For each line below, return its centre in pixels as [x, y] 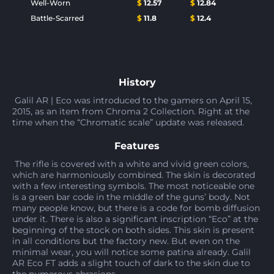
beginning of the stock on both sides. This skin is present [133, 230]
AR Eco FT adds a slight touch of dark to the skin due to [131, 263]
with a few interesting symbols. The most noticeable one [133, 186]
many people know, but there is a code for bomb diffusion [136, 208]
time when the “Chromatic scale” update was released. [129, 122]
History [137, 82]
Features [137, 146]
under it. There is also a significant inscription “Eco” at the [135, 219]
